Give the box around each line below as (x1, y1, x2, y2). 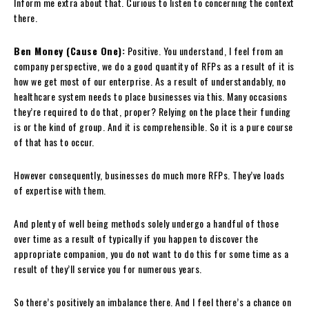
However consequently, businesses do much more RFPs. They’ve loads (14, 167, 285, 182)
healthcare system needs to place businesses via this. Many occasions (14, 88, 287, 103)
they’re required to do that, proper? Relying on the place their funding (14, 103, 291, 119)
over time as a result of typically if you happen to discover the (14, 230, 258, 246)
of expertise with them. (14, 182, 106, 197)
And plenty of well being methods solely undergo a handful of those (14, 215, 279, 230)
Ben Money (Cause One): (14, 43, 125, 58)
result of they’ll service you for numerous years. (14, 261, 202, 276)
